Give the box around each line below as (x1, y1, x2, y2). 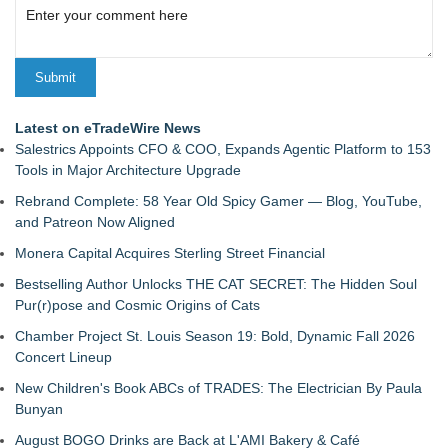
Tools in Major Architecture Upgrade (15, 162, 241, 178)
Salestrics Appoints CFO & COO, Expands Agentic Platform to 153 (15, 141, 431, 157)
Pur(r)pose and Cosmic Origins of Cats (15, 297, 260, 313)
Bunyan (15, 401, 63, 417)
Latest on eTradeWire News (15, 120, 201, 136)
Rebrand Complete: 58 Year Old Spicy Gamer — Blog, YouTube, (15, 193, 422, 209)
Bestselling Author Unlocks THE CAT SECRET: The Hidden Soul (15, 276, 417, 292)
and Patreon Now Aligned (15, 214, 175, 230)
